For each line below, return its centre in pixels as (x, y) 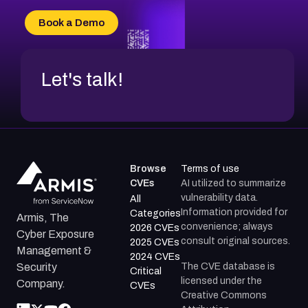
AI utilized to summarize (234, 183)
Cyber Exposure (55, 234)
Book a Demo (71, 22)
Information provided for (234, 212)
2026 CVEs (155, 228)
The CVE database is (228, 266)
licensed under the (222, 280)
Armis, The (43, 218)
